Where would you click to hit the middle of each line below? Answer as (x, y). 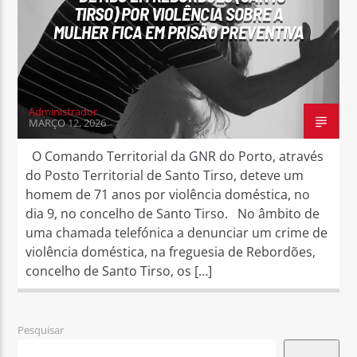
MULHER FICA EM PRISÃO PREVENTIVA (178, 31)
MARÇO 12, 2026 (68, 122)
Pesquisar (41, 330)
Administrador (63, 111)
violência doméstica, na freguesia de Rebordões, (171, 251)
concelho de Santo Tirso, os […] (119, 271)
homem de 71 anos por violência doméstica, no (168, 194)
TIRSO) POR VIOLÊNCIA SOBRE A (178, 13)
